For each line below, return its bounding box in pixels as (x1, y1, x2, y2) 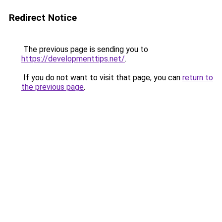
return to (182, 73, 213, 82)
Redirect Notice (9, 12, 77, 23)
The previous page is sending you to (21, 45, 148, 54)
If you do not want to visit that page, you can (21, 73, 182, 82)
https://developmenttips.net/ (21, 54, 125, 63)
